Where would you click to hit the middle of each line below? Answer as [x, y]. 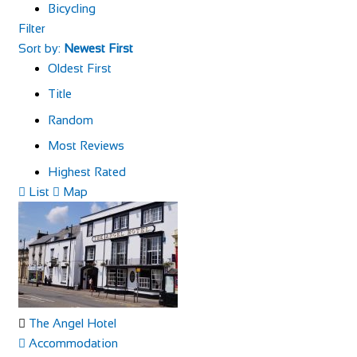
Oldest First [80, 68]
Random [71, 120]
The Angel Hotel [72, 323]
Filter [31, 28]
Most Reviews [86, 145]
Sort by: [41, 48]
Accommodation [71, 343]
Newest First [98, 48]
